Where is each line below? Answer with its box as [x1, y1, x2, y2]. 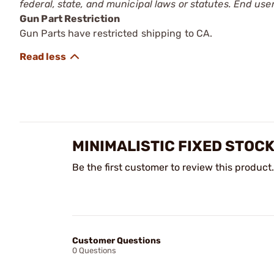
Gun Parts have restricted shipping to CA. [20, 27, 213, 39]
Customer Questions [72, 235, 161, 246]
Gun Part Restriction [20, 12, 120, 24]
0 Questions [72, 245, 116, 255]
